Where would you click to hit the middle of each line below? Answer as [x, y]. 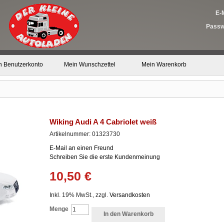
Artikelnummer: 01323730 [85, 134]
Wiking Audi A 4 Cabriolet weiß [103, 122]
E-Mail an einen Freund [81, 148]
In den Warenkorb [128, 214]
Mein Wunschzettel [89, 64]
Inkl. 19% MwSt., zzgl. [79, 195]
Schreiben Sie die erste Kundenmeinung [105, 157]
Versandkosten [130, 195]
